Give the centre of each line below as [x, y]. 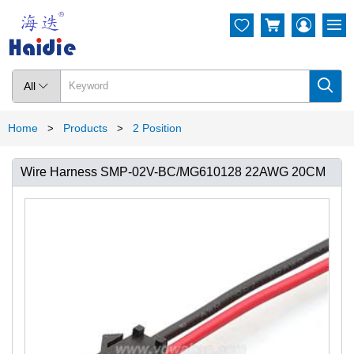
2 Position [157, 128]
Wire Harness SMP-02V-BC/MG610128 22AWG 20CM [173, 171]
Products [85, 128]
